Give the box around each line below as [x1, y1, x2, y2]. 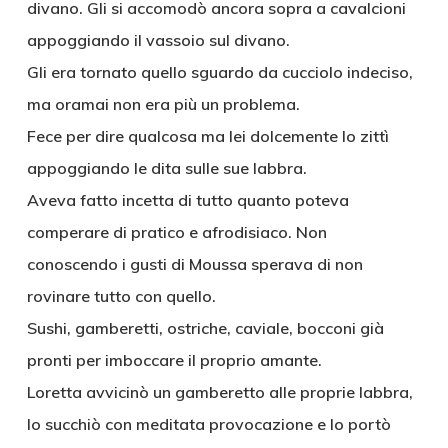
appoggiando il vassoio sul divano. [26, 30, 290, 50]
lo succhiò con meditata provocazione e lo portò [26, 414, 391, 434]
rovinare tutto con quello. [26, 286, 216, 306]
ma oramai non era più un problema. [26, 94, 300, 114]
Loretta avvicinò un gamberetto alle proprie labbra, [26, 382, 413, 402]
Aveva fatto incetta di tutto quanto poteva [26, 190, 349, 210]
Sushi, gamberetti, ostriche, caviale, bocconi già [26, 318, 384, 338]
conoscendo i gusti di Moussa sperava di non [26, 254, 363, 274]
